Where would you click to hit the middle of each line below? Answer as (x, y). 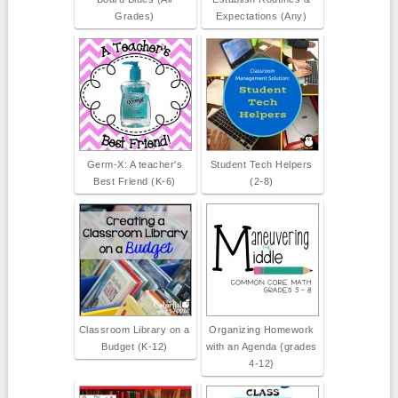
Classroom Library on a (134, 330)
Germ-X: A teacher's (135, 165)
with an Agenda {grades (261, 347)
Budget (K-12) (135, 347)
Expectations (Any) (262, 16)
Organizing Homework (262, 330)
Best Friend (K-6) (135, 182)
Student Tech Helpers (261, 165)
